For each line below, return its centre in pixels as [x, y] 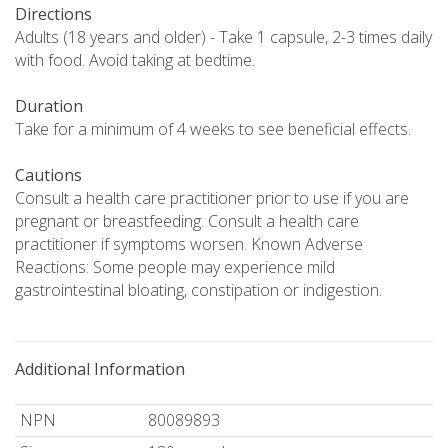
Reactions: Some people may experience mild [175, 267]
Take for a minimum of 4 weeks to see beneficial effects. [213, 129]
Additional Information [100, 369]
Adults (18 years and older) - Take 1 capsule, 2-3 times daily [223, 37]
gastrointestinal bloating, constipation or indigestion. [198, 290]
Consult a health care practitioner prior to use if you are [212, 198]
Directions [53, 14]
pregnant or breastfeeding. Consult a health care [187, 221]
